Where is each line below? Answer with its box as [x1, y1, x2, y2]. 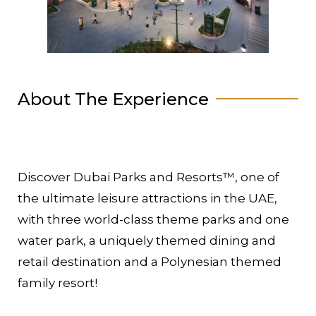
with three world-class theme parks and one [18, 212, 289, 226]
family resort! [18, 275, 97, 290]
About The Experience [18, 88, 209, 109]
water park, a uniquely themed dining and [18, 233, 276, 248]
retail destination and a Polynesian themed [18, 254, 281, 269]
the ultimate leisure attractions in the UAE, [18, 190, 277, 205]
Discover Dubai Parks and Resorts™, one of [18, 169, 279, 184]
